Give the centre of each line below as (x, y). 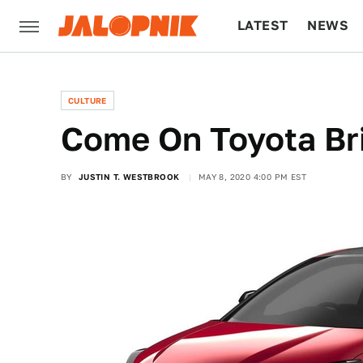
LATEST (263, 26)
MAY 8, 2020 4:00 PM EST (252, 177)
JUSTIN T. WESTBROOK (129, 177)
